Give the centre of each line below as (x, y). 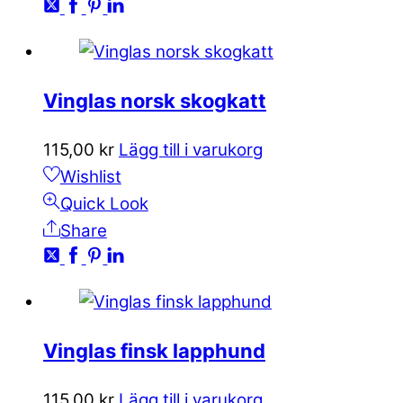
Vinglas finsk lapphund (154, 350)
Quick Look (104, 203)
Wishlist (90, 176)
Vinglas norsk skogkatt (155, 100)
